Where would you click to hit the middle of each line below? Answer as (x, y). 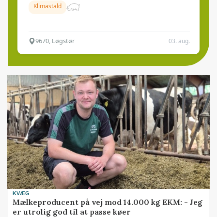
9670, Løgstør (55, 41)
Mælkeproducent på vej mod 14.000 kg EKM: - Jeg (108, 202)
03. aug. (179, 41)
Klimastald (47, 6)
